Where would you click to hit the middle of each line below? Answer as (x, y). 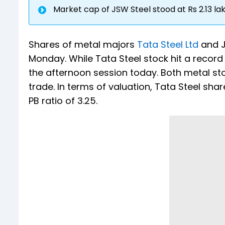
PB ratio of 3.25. (63, 100)
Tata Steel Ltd (168, 44)
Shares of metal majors (83, 44)
